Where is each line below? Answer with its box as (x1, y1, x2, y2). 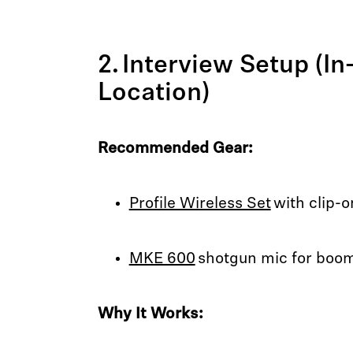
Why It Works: (97, 307, 203, 322)
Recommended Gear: (97, 141, 253, 157)
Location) (97, 81, 216, 106)
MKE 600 (128, 251, 195, 267)
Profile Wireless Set (128, 196, 271, 212)
